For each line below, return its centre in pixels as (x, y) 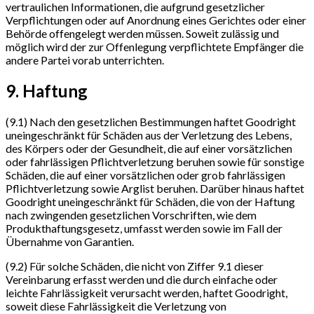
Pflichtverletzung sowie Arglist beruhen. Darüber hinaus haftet (155, 189)
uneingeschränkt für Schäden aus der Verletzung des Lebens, (149, 135)
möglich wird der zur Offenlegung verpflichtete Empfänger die (155, 47)
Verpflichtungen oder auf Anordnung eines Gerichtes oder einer (156, 20)
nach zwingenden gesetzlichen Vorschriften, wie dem (131, 215)
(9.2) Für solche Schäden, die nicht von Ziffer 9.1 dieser (135, 266)
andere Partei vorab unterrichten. (85, 60)
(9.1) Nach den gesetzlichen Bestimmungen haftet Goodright (151, 122)
